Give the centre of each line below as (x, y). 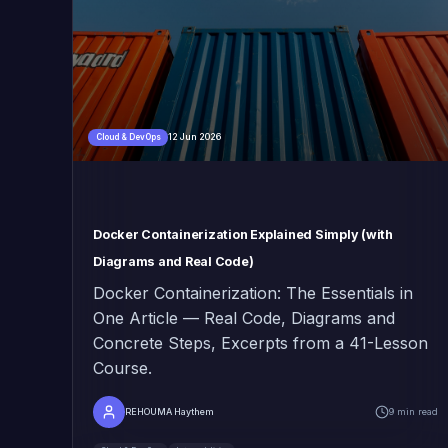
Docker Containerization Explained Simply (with (243, 234)
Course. (122, 367)
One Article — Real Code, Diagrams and (244, 317)
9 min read (413, 411)
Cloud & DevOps (128, 137)
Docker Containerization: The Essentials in (253, 292)
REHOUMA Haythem (169, 411)
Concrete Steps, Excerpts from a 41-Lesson (260, 342)
